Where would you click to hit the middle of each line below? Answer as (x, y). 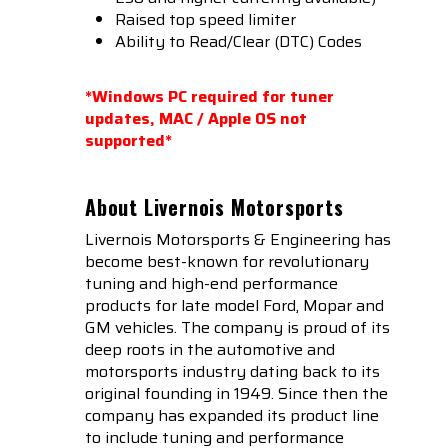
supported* (128, 141)
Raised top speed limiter (205, 20)
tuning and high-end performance (211, 284)
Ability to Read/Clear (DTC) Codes (238, 42)
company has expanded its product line (232, 416)
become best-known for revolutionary (227, 262)
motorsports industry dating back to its (232, 372)
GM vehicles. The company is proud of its (237, 328)
